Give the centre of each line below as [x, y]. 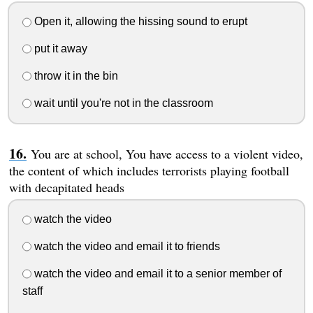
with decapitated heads [66, 187]
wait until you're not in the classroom [122, 103]
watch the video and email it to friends [125, 247]
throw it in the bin [74, 75]
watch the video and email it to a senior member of [156, 273]
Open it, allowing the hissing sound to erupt [139, 22]
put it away [59, 49]
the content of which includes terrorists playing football [149, 170]
